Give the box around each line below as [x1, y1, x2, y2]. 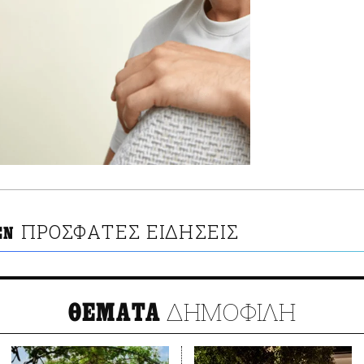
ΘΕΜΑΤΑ [67, 298, 162, 328]
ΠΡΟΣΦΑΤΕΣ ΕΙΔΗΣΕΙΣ [20, 219, 240, 245]
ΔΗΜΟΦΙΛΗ [161, 296, 297, 328]
